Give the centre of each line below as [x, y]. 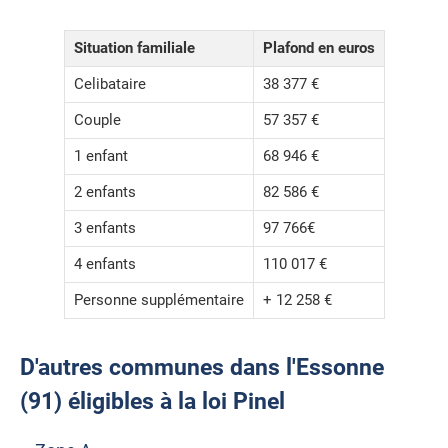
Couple [97, 120]
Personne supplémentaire [158, 300]
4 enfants [104, 264]
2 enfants [104, 192]
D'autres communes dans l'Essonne [202, 368]
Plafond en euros [318, 48]
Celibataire [109, 84]
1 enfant [100, 156]
